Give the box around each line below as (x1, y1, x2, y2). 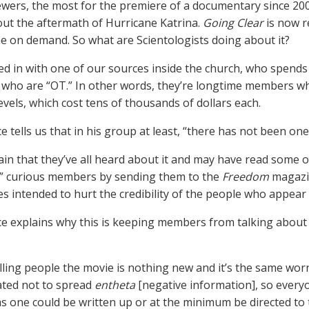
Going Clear (203, 15, 263, 30)
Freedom (222, 169, 269, 184)
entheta (94, 277, 135, 292)
